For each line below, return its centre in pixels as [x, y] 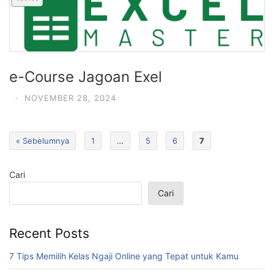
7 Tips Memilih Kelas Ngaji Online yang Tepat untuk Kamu [124, 256]
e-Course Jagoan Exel [86, 77]
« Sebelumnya [43, 141]
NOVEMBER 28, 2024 [70, 98]
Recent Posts [49, 234]
